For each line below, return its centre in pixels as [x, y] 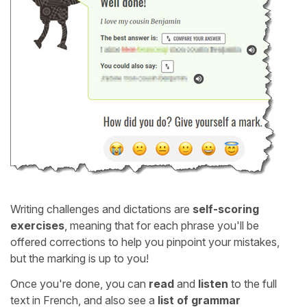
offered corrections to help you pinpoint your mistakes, [145, 242]
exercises [37, 226]
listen [213, 284]
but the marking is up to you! [79, 259]
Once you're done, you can [79, 284]
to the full [253, 284]
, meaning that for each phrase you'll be [162, 226]
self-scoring [226, 209]
